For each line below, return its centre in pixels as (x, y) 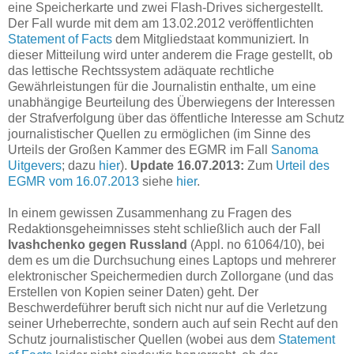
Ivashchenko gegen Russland (98, 244)
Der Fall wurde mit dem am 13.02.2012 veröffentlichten (161, 23)
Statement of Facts (60, 39)
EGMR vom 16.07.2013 (73, 181)
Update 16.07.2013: (187, 165)
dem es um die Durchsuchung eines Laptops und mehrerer (172, 260)
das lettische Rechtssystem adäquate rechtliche (141, 70)
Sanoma (295, 149)
